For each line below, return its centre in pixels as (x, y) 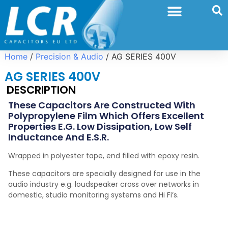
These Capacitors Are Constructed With (102, 105)
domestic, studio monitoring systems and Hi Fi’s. (94, 195)
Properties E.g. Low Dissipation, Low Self (100, 126)
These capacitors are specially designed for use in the (105, 174)
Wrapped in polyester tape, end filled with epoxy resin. (104, 156)
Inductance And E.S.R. (59, 137)
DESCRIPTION (41, 90)
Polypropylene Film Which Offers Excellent (106, 116)
